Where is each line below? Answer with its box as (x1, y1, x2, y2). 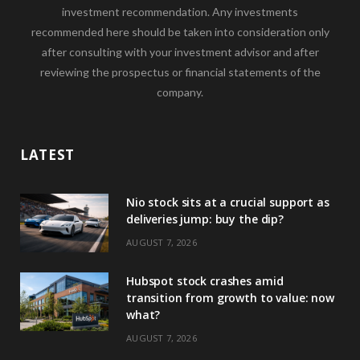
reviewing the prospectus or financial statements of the (39, 64, 321, 79)
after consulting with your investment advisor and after (41, 44, 319, 59)
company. (157, 84, 203, 99)
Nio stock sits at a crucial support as (126, 194, 329, 210)
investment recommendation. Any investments (62, 4, 298, 18)
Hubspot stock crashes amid (126, 272, 284, 288)
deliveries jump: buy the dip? (126, 211, 284, 227)
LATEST (20, 145, 76, 164)
